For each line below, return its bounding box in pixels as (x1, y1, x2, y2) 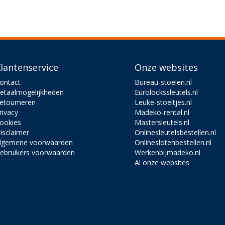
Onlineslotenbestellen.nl (135, 137, 212, 147)
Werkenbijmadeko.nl (135, 147, 201, 157)
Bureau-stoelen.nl (135, 77, 192, 87)
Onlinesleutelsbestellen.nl (135, 127, 216, 137)
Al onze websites (135, 157, 190, 167)
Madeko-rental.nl (135, 107, 190, 117)
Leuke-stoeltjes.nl (135, 97, 192, 107)
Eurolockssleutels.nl (135, 87, 198, 97)
